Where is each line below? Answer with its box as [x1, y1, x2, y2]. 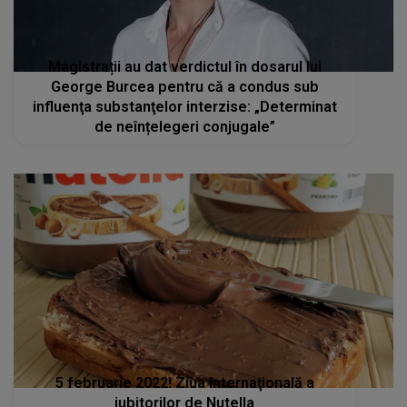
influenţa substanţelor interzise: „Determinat [32, 98, 337, 116]
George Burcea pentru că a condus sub [50, 78, 319, 96]
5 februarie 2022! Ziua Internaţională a [55, 373, 314, 392]
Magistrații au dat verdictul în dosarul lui [47, 58, 322, 76]
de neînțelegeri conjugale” [94, 118, 275, 136]
